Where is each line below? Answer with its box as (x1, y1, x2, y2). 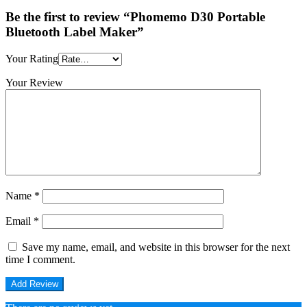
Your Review (5, 76, 63, 88)
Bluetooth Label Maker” (5, 25, 144, 40)
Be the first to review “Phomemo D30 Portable (5, 10, 265, 25)
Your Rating (5, 52, 58, 64)
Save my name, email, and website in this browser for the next (22, 241, 290, 253)
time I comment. (5, 253, 75, 265)
